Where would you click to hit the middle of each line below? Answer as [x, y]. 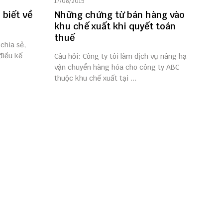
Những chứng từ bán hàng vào [119, 15]
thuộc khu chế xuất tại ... [95, 78]
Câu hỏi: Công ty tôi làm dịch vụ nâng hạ [120, 56]
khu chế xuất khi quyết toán [115, 26]
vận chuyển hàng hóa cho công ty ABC [116, 67]
